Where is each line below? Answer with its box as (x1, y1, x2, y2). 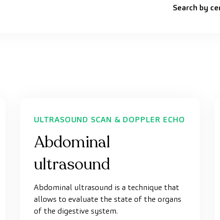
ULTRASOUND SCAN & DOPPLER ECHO (34, 114, 185, 125)
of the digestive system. (34, 206, 118, 216)
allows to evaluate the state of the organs (34, 194, 181, 204)
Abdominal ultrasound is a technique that (34, 182, 179, 192)
